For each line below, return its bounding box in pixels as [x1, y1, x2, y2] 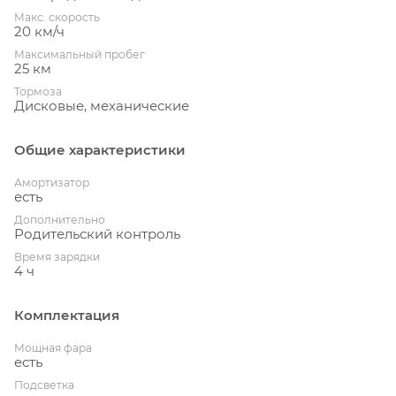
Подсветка [14, 377, 74, 392]
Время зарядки [14, 249, 100, 263]
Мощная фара [14, 340, 92, 354]
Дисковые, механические [14, 96, 189, 114]
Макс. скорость [14, 10, 100, 24]
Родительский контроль [14, 225, 180, 242]
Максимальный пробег [14, 47, 145, 61]
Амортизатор [14, 175, 89, 189]
